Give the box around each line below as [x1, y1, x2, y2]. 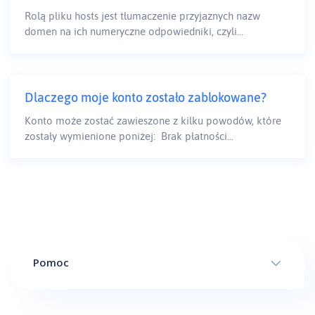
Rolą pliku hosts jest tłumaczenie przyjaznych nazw [25, 10, 260, 22]
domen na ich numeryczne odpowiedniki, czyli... [25, 25, 243, 38]
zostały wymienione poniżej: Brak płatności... [25, 130, 233, 143]
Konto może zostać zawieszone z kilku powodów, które [25, 115, 281, 127]
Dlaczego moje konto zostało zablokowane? [25, 90, 266, 105]
